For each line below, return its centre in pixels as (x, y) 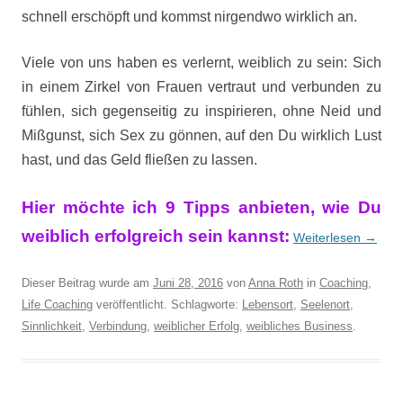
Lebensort (268, 304)
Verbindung (118, 326)
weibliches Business (300, 326)
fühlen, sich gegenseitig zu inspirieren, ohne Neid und (201, 111)
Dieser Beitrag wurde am (87, 283)
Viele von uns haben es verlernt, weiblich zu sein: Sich (201, 63)
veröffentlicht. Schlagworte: (167, 304)
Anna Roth (276, 283)
